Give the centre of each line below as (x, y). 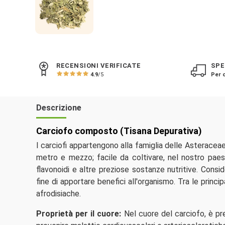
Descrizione (59, 107)
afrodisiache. (59, 194)
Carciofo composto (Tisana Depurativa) (119, 131)
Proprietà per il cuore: (79, 214)
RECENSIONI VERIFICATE (99, 66)
